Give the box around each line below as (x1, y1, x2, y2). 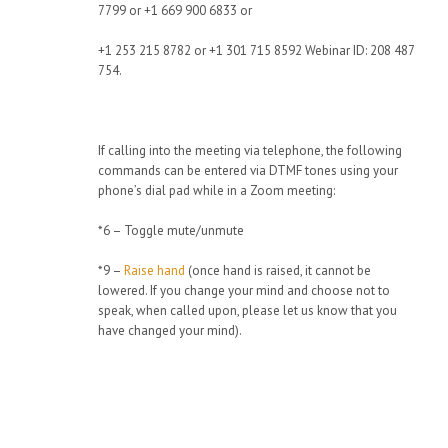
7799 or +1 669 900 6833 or (98, 2, 252, 20)
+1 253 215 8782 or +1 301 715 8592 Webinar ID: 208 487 (98, 42, 414, 60)
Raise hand (124, 262, 185, 280)
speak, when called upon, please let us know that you (98, 302, 397, 320)
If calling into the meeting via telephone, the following (98, 142, 402, 160)
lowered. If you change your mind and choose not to (98, 282, 390, 300)
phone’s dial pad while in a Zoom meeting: (98, 182, 335, 200)
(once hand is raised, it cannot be (185, 262, 371, 280)
